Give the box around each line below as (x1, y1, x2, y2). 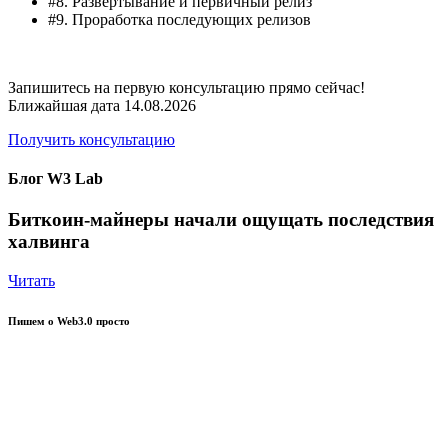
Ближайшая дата (8, 96, 124, 114)
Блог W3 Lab (8, 169, 103, 187)
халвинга (8, 231, 90, 253)
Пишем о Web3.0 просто (8, 314, 130, 327)
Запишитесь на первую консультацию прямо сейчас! (8, 78, 365, 96)
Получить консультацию (8, 130, 175, 148)
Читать (8, 271, 55, 289)
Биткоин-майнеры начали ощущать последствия (8, 209, 434, 231)
